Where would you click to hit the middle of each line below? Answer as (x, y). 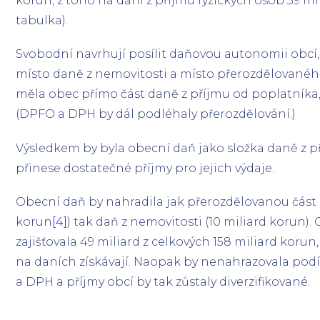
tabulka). (42, 21)
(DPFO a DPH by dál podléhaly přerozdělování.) (156, 114)
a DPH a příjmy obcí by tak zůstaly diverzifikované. (163, 281)
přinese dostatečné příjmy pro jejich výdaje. (145, 168)
